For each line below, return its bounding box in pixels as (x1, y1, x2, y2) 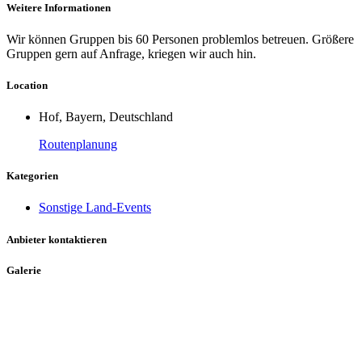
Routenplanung (39, 137, 117, 152)
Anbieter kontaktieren (6, 233, 107, 246)
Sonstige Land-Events (39, 200, 151, 215)
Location (6, 78, 48, 91)
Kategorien (6, 170, 58, 183)
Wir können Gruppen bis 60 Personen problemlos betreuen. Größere (6, 32, 354, 46)
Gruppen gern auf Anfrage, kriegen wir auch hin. (6, 46, 256, 61)
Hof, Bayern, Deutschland (39, 110, 173, 124)
